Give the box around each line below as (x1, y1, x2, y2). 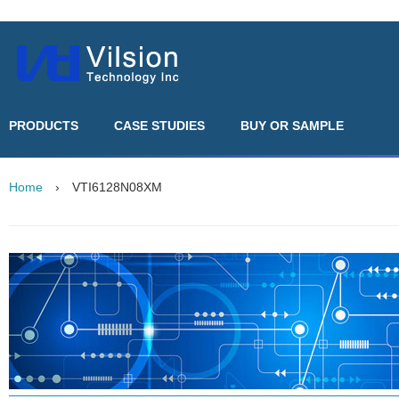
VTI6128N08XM (72, 180, 162, 194)
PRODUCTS (9, 118, 78, 133)
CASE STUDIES (114, 118, 205, 133)
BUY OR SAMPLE (240, 118, 344, 133)
